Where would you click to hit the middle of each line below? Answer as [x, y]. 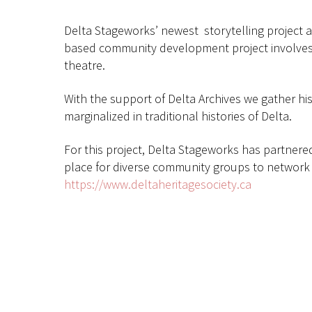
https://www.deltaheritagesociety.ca [158, 185]
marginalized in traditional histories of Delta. [179, 116]
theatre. [86, 65]
